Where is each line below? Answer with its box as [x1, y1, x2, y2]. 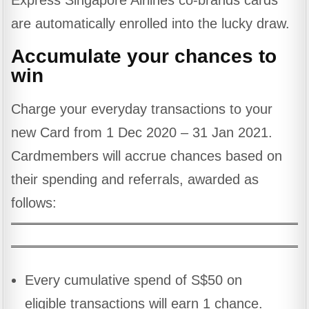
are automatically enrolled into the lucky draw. [11, 16, 290, 32]
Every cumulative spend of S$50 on [25, 272, 243, 288]
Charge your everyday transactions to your [11, 101, 273, 117]
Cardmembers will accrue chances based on [11, 148, 283, 163]
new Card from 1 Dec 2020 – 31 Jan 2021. [11, 124, 273, 140]
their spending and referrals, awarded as [11, 171, 259, 187]
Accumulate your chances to [11, 46, 277, 68]
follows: [11, 195, 57, 210]
